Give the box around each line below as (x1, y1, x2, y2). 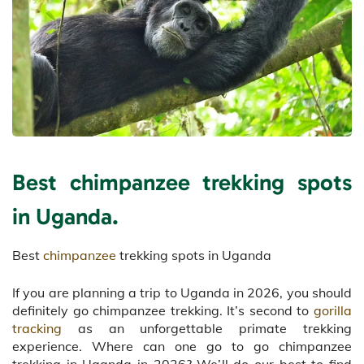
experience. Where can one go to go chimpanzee (12, 337, 352, 354)
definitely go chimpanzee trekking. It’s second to (12, 301, 314, 318)
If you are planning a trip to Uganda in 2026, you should (12, 284, 352, 301)
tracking (12, 319, 62, 336)
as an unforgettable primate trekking (62, 319, 352, 336)
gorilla (314, 301, 352, 318)
